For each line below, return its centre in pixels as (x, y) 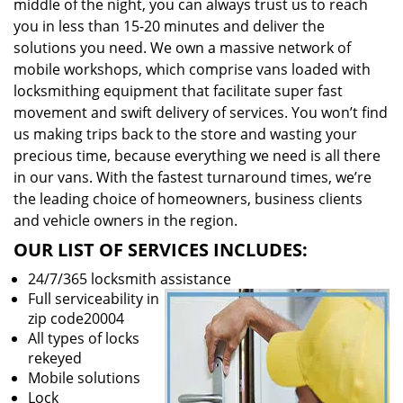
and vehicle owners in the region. (125, 220)
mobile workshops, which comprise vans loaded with (192, 69)
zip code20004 (76, 318)
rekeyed (55, 358)
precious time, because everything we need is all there (197, 156)
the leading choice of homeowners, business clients (188, 199)
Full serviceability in (94, 299)
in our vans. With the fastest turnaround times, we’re (193, 177)
